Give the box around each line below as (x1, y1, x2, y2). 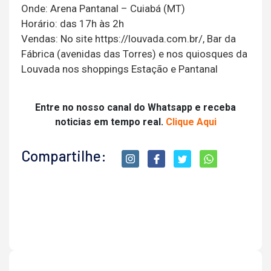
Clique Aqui (165, 116, 217, 128)
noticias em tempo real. (54, 116, 166, 128)
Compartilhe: (21, 147, 106, 165)
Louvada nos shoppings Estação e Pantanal (21, 63, 218, 76)
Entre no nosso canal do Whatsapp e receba (35, 102, 236, 114)
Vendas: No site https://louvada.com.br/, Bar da (21, 33, 236, 45)
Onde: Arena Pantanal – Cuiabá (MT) (21, 2, 185, 15)
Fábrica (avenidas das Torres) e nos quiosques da (21, 48, 247, 60)
